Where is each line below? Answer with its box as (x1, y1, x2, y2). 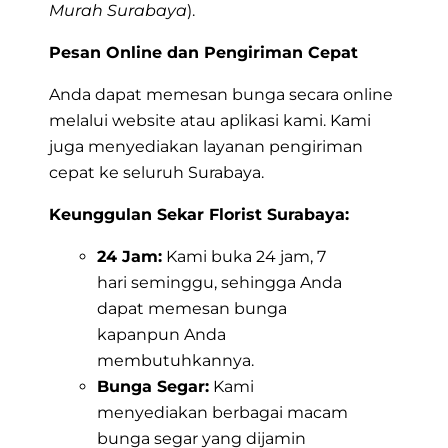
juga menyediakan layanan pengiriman (49, 136, 363, 156)
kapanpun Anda (97, 324, 226, 344)
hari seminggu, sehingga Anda (97, 272, 342, 292)
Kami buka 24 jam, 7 (162, 246, 326, 266)
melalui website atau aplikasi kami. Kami (49, 110, 371, 130)
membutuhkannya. (97, 350, 254, 370)
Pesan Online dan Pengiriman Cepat (49, 42, 358, 62)
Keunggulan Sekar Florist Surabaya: (49, 204, 349, 224)
